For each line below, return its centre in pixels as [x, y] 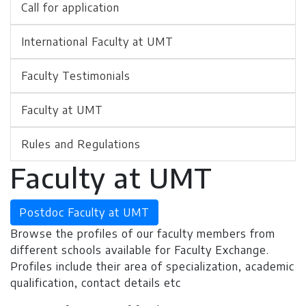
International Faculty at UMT [97, 42]
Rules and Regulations [81, 144]
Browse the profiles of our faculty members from [143, 234]
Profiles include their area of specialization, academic [152, 267]
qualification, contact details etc [96, 283]
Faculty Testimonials [76, 76]
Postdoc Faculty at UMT [84, 213]
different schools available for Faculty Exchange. [140, 250]
